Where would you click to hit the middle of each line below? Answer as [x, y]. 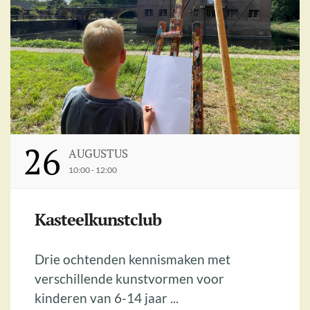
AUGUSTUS [98, 153]
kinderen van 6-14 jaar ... [107, 298]
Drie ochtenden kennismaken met [133, 259]
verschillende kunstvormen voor [129, 278]
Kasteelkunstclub [98, 219]
